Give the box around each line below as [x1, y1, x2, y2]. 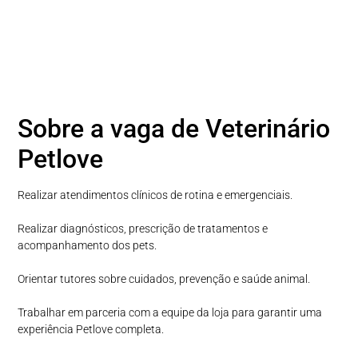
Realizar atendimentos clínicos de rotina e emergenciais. [18, 188, 293, 201]
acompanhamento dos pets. [18, 238, 157, 252]
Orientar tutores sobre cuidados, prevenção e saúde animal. [18, 272, 311, 285]
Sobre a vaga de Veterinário [18, 113, 331, 144]
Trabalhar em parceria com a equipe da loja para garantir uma [18, 305, 323, 319]
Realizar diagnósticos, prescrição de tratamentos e [18, 221, 268, 235]
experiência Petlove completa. [18, 322, 165, 336]
